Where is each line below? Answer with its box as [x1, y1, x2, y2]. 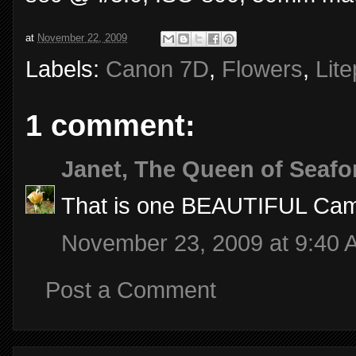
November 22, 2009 [37, 31, 127, 44]
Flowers [222, 56, 303, 82]
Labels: [25, 56, 106, 82]
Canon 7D [106, 56, 209, 82]
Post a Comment [45, 277, 216, 304]
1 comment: [25, 107, 195, 142]
